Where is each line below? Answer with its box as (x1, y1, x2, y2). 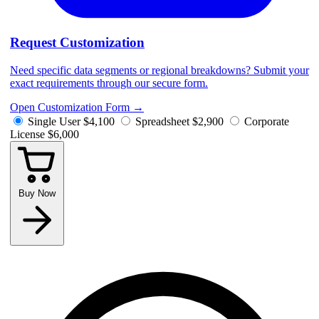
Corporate (244, 115, 289, 127)
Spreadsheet (135, 115, 189, 127)
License (10, 127, 45, 140)
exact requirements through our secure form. (10, 76, 208, 89)
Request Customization (10, 34, 145, 50)
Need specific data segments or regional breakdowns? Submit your (10, 63, 309, 76)
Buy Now (19, 187, 56, 199)
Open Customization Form (10, 100, 132, 113)
